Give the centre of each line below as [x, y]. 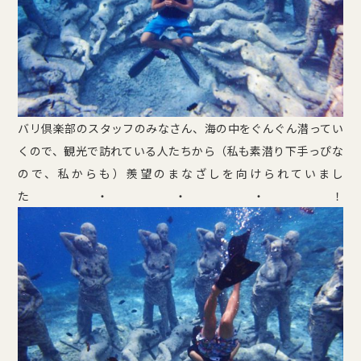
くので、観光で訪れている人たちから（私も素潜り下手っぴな [180, 150]
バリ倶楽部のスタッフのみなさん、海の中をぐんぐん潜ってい [180, 128]
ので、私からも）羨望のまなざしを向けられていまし [180, 173]
